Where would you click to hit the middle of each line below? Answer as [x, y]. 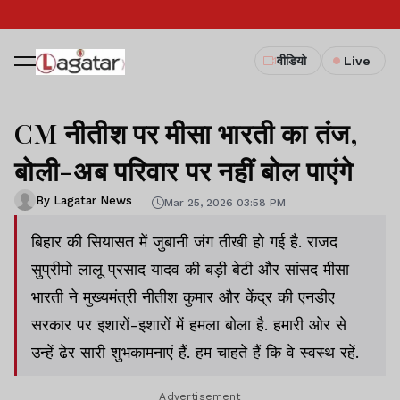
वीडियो [292, 61]
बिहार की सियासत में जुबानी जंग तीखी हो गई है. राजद [184, 242]
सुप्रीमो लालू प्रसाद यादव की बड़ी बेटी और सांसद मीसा [190, 269]
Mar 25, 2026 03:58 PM [225, 202]
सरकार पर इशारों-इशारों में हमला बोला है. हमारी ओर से [189, 325]
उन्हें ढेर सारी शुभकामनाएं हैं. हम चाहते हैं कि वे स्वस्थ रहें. [195, 352]
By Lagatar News [84, 200]
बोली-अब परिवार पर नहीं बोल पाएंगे [184, 171]
